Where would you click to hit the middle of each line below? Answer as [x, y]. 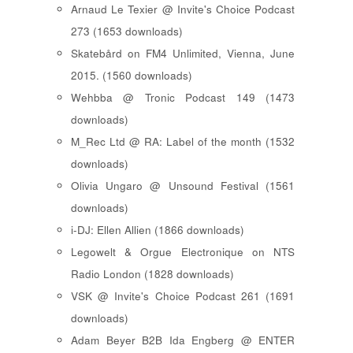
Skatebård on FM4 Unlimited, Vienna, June [183, 53]
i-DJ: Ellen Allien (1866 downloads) [158, 229]
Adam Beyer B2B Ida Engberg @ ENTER [183, 340]
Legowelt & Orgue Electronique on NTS [183, 251]
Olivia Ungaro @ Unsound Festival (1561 [183, 185]
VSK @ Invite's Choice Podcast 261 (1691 [183, 295]
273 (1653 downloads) [127, 31]
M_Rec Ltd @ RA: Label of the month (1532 [183, 141]
